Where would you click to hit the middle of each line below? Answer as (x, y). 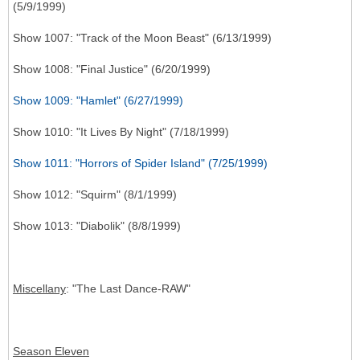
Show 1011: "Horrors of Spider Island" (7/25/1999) (140, 164)
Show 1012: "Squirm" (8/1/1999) (95, 195)
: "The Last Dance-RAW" (128, 289)
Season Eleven (51, 352)
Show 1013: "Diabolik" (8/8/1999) (97, 226)
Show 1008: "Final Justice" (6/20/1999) (112, 70)
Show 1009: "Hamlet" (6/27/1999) (98, 101)
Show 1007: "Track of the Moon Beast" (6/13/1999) (142, 38)
